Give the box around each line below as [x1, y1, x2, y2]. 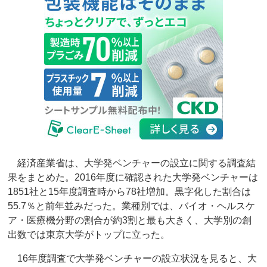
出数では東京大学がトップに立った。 [8, 229, 170, 240]
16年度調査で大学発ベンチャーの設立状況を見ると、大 [8, 253, 257, 264]
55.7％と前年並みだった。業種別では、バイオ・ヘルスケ [8, 201, 256, 212]
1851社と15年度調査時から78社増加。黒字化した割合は [8, 187, 252, 197]
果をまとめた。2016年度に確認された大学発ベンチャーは [8, 172, 259, 183]
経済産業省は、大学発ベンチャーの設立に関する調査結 [8, 158, 256, 169]
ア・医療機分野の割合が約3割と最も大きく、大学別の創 [8, 215, 252, 226]
